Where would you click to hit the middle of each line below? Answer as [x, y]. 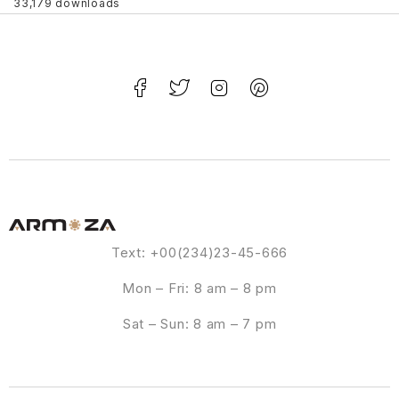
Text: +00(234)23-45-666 [199, 252]
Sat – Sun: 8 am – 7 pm [199, 323]
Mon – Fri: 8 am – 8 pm [199, 288]
